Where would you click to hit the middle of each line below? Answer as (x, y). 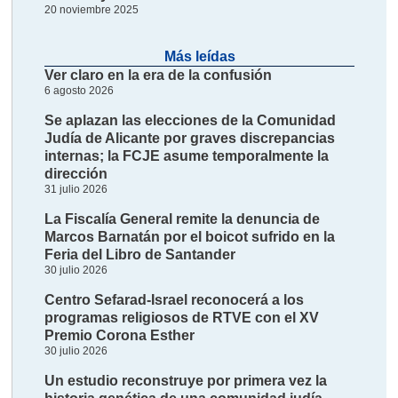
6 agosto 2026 (80, 90)
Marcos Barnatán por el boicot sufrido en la (190, 236)
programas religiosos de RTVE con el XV (182, 317)
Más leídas (199, 56)
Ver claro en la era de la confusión (159, 75)
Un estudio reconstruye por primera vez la (186, 380)
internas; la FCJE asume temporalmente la (187, 155)
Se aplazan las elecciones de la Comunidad (191, 120)
